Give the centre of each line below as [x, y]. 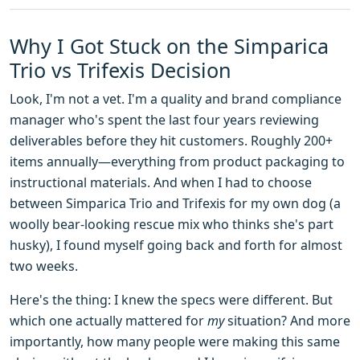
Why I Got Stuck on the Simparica [169, 46]
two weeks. [44, 266]
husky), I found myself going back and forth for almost [176, 245]
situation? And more [287, 321]
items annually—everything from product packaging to [177, 162]
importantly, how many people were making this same [175, 342]
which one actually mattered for [108, 321]
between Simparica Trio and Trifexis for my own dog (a [175, 204]
